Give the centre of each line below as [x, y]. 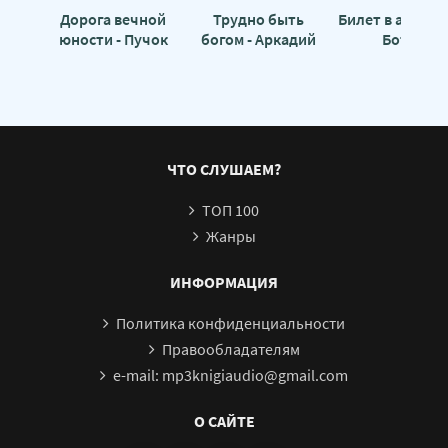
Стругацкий [258, 58]
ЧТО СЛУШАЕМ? [224, 168]
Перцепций [113, 58]
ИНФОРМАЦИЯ [224, 281]
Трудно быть [258, 18]
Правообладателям [230, 348]
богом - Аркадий [258, 38]
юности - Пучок [113, 38]
